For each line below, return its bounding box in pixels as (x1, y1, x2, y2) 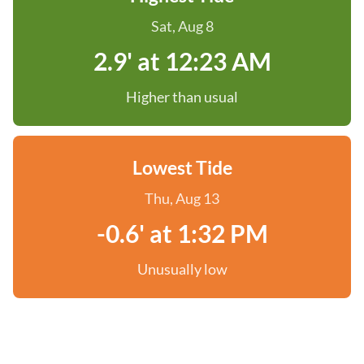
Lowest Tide (132, 156, 232, 179)
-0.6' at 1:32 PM (96, 219, 268, 248)
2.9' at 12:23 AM (93, 46, 271, 76)
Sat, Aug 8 (150, 17, 214, 35)
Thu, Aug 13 (145, 189, 219, 207)
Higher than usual (126, 88, 238, 106)
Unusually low (136, 260, 227, 278)
